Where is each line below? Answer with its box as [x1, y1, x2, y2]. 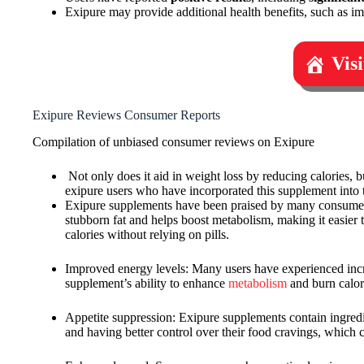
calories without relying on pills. [65, 227, 229, 241]
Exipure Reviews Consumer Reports [32, 107, 220, 122]
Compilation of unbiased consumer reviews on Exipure [32, 134, 314, 149]
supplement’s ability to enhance [65, 275, 228, 290]
